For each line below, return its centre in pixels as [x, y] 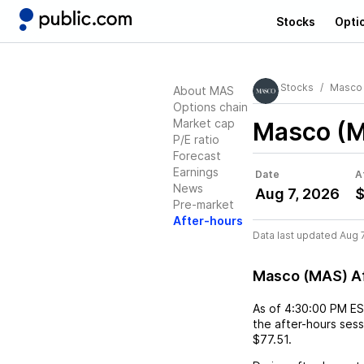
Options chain [210, 107]
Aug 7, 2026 [297, 194]
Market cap [204, 123]
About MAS [204, 91]
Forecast [197, 156]
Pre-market [204, 204]
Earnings [196, 172]
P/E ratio [196, 139]
